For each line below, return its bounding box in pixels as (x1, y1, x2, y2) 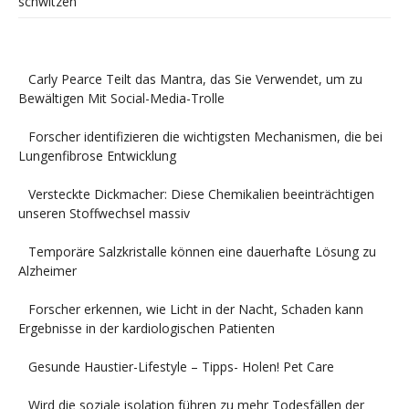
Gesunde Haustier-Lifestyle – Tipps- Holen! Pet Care (27, 357, 334, 375)
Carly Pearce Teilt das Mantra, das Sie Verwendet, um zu (27, 69, 362, 88)
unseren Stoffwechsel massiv (18, 204, 190, 222)
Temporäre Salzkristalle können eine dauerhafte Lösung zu (27, 242, 376, 260)
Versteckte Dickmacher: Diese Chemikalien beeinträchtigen (27, 184, 374, 203)
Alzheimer (18, 261, 77, 279)
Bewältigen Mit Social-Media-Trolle (18, 89, 225, 107)
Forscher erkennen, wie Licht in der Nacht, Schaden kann (27, 299, 363, 318)
